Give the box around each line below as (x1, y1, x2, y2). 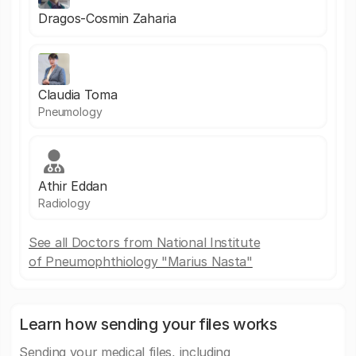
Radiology (38, 196, 91, 210)
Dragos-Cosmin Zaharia (38, 10, 176, 26)
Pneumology (38, 105, 103, 118)
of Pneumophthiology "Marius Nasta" (29, 253, 253, 269)
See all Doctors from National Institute (29, 234, 261, 250)
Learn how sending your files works (19, 315, 277, 334)
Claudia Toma (38, 87, 118, 103)
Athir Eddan (38, 178, 107, 194)
